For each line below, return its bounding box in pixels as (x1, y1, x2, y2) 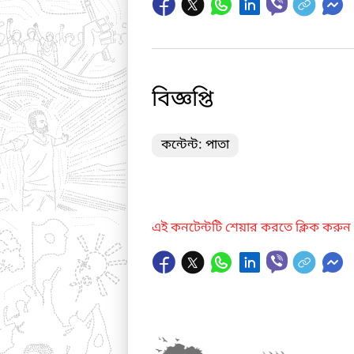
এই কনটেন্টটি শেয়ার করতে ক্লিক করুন (152, 220, 351, 237)
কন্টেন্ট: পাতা (161, 137, 229, 154)
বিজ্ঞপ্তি (152, 85, 213, 115)
